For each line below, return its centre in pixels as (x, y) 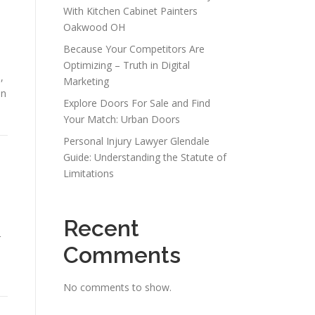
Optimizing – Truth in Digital (127, 65)
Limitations (89, 173)
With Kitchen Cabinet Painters (130, 11)
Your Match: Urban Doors (122, 119)
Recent (101, 228)
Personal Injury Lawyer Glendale (136, 141)
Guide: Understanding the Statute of (145, 157)
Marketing (86, 81)
